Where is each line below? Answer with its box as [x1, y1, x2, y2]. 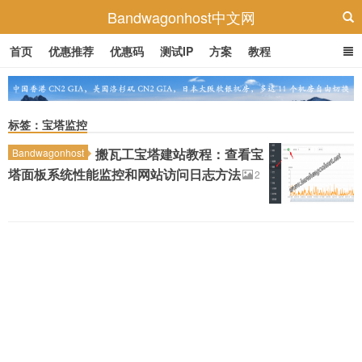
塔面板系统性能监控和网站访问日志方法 [8, 164, 241, 183]
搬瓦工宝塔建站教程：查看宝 [95, 144, 263, 163]
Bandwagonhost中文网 [107, 6, 255, 27]
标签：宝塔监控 [8, 116, 87, 133]
